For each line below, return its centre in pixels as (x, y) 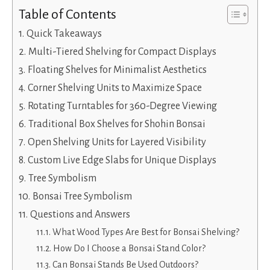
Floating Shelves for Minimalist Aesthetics (117, 70)
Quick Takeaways (64, 33)
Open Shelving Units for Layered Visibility (117, 142)
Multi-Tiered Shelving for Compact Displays (122, 52)
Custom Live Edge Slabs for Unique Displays (122, 160)
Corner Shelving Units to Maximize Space (115, 88)
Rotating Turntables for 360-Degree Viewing (122, 106)
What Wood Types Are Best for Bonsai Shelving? (146, 232)
